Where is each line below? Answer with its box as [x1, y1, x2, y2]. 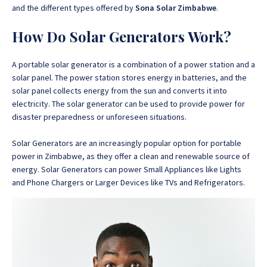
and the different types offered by [12, 2, 135, 13]
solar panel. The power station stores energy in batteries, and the [12, 72, 247, 83]
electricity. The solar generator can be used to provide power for [12, 98, 245, 109]
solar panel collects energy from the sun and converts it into [12, 85, 227, 96]
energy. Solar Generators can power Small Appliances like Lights [12, 164, 241, 175]
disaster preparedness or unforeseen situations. [12, 111, 187, 122]
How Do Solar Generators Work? [12, 27, 231, 46]
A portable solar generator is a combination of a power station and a [12, 59, 255, 70]
